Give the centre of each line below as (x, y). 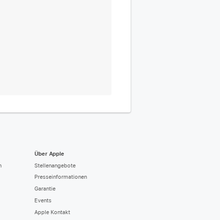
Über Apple (50, 154)
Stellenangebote (55, 165)
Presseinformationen (61, 177)
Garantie (45, 189)
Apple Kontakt (52, 212)
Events (43, 200)
